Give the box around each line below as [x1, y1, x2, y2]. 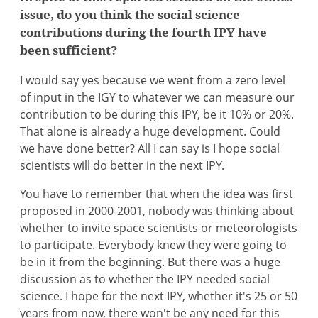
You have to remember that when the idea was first [20, 186, 294, 202]
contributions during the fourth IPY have [20, 26, 268, 40]
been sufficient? [20, 43, 118, 57]
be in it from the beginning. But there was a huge [20, 254, 281, 270]
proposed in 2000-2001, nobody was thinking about [20, 203, 295, 219]
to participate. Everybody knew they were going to [20, 237, 287, 253]
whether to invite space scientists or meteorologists [20, 220, 298, 236]
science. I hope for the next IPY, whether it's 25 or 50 [20, 288, 298, 304]
